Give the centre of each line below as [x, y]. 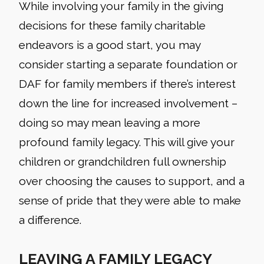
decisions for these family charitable [112, 26]
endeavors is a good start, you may [110, 45]
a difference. [50, 220]
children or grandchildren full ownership [123, 162]
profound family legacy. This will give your [127, 142]
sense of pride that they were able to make [130, 201]
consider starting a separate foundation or [128, 65]
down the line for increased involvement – [128, 103]
